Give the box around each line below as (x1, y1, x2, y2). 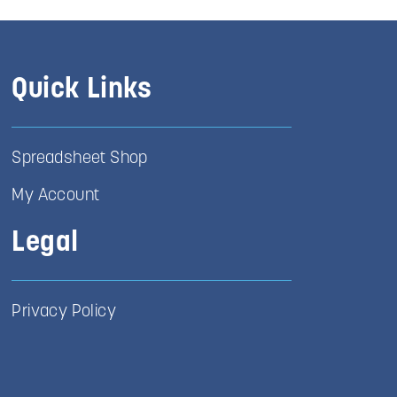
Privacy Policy (12, 304, 116, 322)
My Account (12, 188, 100, 206)
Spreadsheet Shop (12, 150, 148, 167)
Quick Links (12, 75, 152, 105)
